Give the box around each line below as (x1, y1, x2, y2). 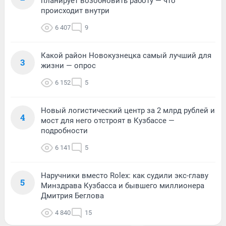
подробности (41, 126, 88, 135)
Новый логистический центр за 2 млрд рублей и (41, 105, 215, 115)
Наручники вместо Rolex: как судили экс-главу (41, 171, 208, 180)
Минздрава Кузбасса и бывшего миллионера (41, 181, 204, 190)
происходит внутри (41, 6, 109, 15)
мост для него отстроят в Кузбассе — (41, 116, 175, 125)
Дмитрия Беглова (41, 191, 104, 200)
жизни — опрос (41, 61, 96, 70)
